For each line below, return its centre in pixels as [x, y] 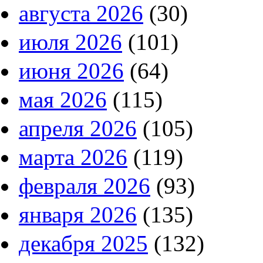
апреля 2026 [78, 129]
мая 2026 [63, 100]
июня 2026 [71, 71]
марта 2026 [73, 157]
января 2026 [78, 215]
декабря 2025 [83, 244]
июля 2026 [70, 42]
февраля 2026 [85, 186]
